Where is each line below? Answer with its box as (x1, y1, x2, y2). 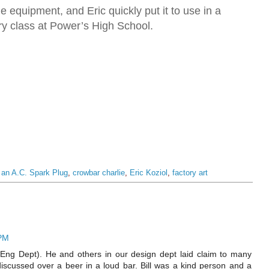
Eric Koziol (130, 169, 168, 178)
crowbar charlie (73, 169, 125, 178)
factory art (172, 169, 208, 178)
